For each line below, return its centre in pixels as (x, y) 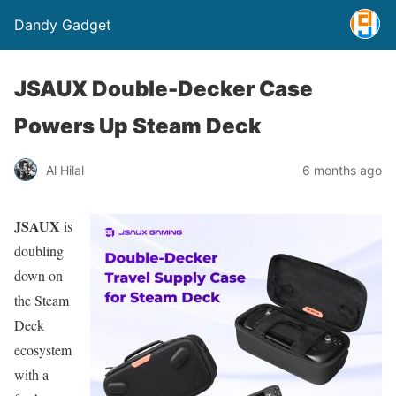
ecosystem (43, 350)
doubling (39, 251)
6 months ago (342, 170)
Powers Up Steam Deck (138, 126)
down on (38, 275)
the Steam (42, 300)
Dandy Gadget (63, 25)
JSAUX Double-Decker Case (164, 89)
